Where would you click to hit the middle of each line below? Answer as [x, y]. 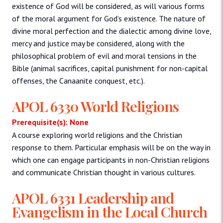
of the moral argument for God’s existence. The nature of [109, 18]
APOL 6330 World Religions [95, 106]
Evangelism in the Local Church [110, 211]
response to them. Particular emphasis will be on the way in [111, 147]
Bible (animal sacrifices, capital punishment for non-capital [110, 68]
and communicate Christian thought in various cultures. [104, 172]
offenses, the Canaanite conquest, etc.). [78, 80]
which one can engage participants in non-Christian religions [111, 160]
